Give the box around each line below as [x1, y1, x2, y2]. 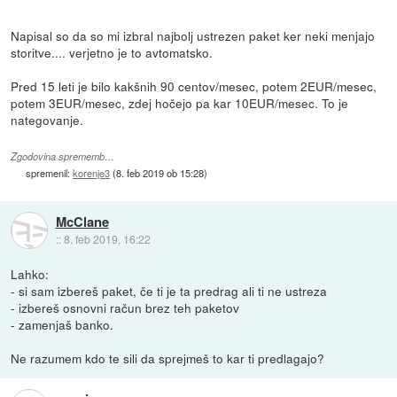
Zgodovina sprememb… [11, 150, 115, 164]
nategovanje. [11, 111, 84, 129]
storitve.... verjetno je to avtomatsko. [11, 43, 214, 62]
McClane [55, 211, 109, 231]
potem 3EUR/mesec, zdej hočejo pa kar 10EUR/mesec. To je [11, 94, 349, 113]
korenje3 [73, 166, 111, 181]
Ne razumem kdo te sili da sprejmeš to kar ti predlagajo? [11, 349, 325, 368]
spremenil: [26, 166, 74, 181]
